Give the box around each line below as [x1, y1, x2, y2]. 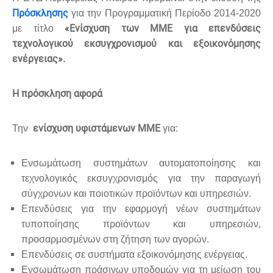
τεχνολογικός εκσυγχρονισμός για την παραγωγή [21, 172, 261, 183]
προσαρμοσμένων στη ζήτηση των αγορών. [21, 233, 209, 244]
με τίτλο [12, 23, 65, 34]
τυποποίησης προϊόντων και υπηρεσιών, [21, 218, 261, 229]
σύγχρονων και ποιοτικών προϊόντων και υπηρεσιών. [21, 188, 251, 199]
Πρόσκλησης [12, 7, 68, 19]
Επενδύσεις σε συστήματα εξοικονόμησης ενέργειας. [21, 249, 247, 260]
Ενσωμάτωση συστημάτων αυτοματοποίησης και [21, 157, 261, 168]
